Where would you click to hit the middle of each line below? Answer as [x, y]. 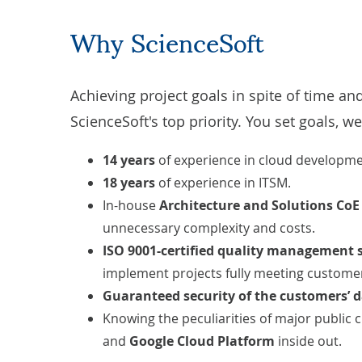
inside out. [308, 341]
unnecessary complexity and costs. [209, 228]
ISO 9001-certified [160, 250]
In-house [129, 205]
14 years [129, 160]
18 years [130, 183]
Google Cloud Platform [202, 341]
